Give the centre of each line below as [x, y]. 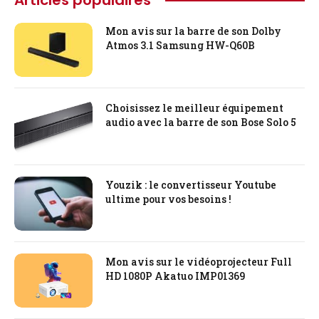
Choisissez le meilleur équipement [194, 108]
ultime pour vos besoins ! [168, 199]
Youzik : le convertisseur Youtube [191, 185]
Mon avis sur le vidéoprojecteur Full [199, 262]
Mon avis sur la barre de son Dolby [193, 31]
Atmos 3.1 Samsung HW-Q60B [180, 46]
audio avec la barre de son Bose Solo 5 [201, 122]
